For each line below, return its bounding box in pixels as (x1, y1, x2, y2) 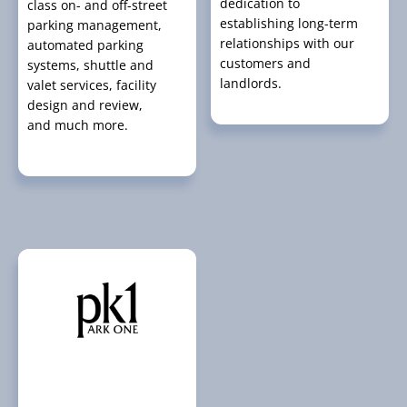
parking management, (27, 16, 162, 35)
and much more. (27, 116, 128, 134)
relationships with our (220, 34, 355, 52)
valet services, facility (27, 76, 156, 94)
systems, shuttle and (27, 56, 154, 74)
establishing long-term (220, 14, 359, 32)
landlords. (220, 74, 283, 92)
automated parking (27, 36, 144, 55)
